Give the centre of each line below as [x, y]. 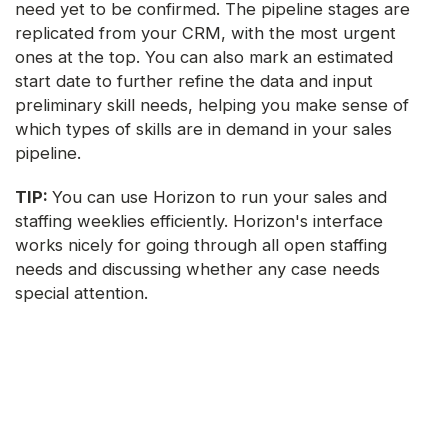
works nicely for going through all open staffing [201, 245]
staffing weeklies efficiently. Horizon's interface [199, 221]
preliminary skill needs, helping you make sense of [212, 105]
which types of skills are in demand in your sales [203, 129]
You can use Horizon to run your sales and [219, 197]
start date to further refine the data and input [194, 81]
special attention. [81, 293]
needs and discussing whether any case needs [197, 269]
